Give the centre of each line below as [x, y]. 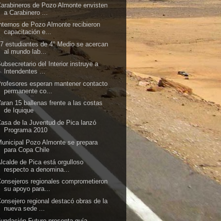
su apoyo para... [27, 189]
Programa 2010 [26, 130]
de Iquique [19, 110]
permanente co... [28, 91]
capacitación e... [28, 32]
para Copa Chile [27, 149]
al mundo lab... [25, 52]
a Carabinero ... [26, 12]
